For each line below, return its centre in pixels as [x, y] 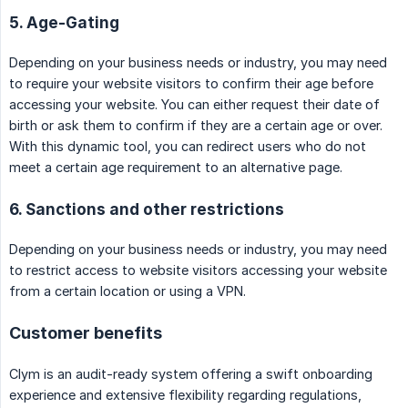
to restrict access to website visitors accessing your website [198, 270]
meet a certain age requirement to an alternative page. [176, 168]
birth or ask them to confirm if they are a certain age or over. [196, 126]
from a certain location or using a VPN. [127, 291]
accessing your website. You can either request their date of [194, 105]
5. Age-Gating [64, 23]
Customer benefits [86, 333]
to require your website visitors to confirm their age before [191, 84]
